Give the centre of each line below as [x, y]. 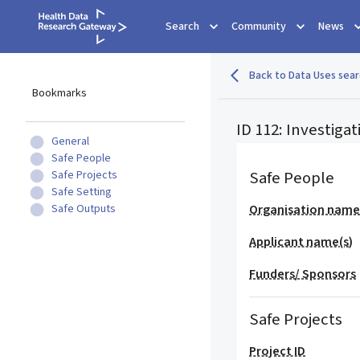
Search [182, 27]
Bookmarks [59, 93]
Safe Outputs [84, 209]
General [70, 141]
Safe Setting [82, 192]
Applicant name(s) [301, 242]
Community [259, 27]
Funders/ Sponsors [303, 274]
